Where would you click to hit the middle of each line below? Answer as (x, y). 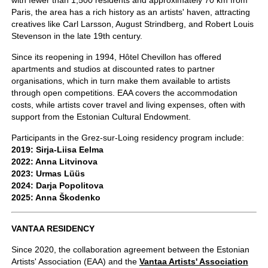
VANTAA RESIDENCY (53, 229)
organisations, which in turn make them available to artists (121, 81)
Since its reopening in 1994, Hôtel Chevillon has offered (116, 57)
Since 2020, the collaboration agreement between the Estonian (130, 250)
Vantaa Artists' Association (194, 262)
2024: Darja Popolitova (57, 186)
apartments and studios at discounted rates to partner (113, 69)
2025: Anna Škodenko (56, 198)
